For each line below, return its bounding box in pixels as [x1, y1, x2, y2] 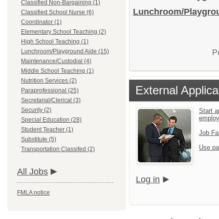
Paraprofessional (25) [21, 87, 79, 94]
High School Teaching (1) [21, 38, 88, 45]
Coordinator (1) [21, 19, 62, 25]
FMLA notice [17, 189, 50, 196]
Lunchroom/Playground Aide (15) [21, 48, 109, 55]
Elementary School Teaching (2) [21, 28, 106, 35]
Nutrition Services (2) [21, 77, 77, 84]
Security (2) [21, 107, 51, 113]
